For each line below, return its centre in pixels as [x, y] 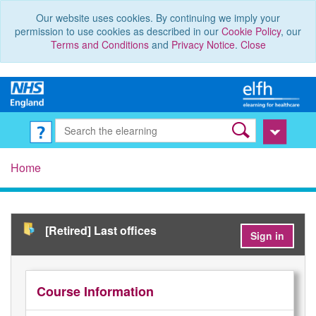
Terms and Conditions [99, 44]
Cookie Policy [251, 31]
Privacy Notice [203, 44]
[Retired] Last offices [101, 231]
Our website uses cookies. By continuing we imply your [158, 18]
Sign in [267, 236]
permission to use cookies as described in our [118, 31]
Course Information [95, 292]
